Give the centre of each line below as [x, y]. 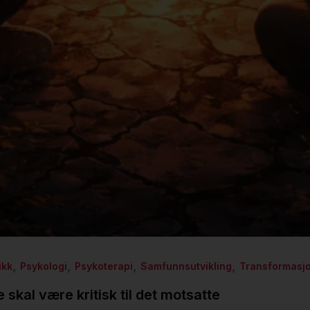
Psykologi [44, 266]
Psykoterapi [104, 266]
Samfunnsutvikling [186, 266]
